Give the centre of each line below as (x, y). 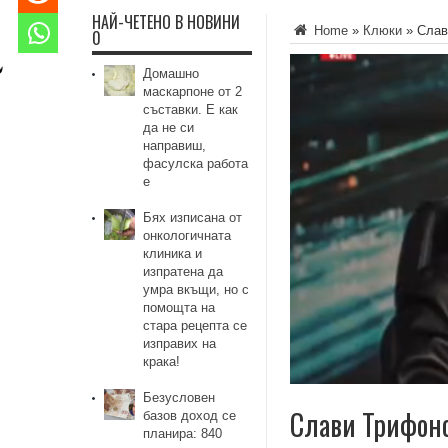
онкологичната (187, 235)
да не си (169, 127)
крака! (162, 361)
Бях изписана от (193, 217)
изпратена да (183, 271)
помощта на (179, 307)
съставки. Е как (191, 109)
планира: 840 (183, 433)
